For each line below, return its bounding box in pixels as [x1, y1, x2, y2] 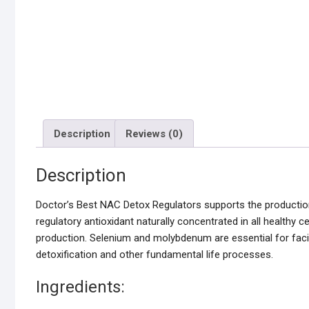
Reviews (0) [126, 127, 183, 140]
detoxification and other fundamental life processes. [36, 248, 273, 261]
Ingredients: [36, 277, 125, 297]
